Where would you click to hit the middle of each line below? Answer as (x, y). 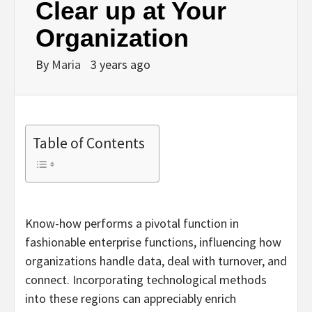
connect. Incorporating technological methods (146, 279)
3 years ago (120, 64)
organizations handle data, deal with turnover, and (156, 260)
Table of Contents (89, 143)
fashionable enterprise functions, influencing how (153, 242)
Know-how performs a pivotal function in (132, 223)
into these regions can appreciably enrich (131, 298)
